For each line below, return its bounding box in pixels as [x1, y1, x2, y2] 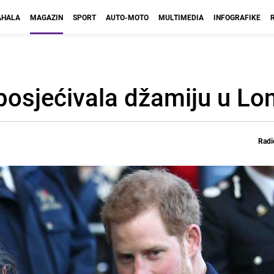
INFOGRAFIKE [213, 12, 261, 22]
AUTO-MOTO [106, 12, 149, 22]
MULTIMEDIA [158, 12, 204, 22]
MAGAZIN [30, 12, 63, 22]
